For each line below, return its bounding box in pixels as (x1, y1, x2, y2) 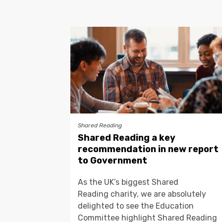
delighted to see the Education (78, 201, 194, 211)
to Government (78, 155, 147, 166)
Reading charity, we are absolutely (78, 189, 206, 199)
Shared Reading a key (78, 132, 175, 143)
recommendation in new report (78, 143, 219, 155)
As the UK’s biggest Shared (78, 177, 178, 187)
